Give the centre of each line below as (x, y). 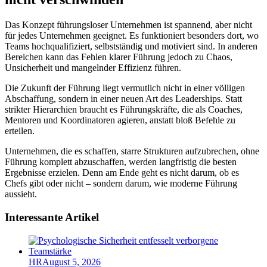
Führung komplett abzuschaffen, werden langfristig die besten (121, 162)
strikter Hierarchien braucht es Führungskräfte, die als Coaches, (124, 110)
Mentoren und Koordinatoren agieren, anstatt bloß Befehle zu (120, 120)
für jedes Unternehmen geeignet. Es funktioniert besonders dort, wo (132, 36)
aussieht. (21, 194)
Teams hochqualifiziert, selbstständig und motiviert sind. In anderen (131, 46)
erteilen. (20, 131)
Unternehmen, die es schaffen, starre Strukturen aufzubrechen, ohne (132, 151)
